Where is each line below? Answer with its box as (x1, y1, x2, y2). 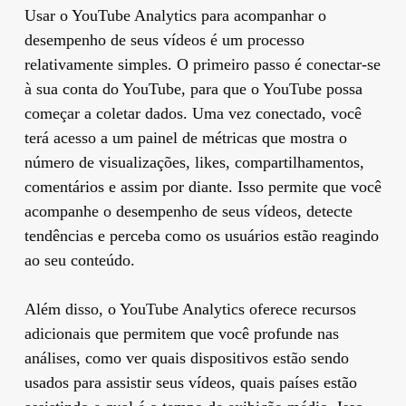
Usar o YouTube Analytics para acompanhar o (24, 5, 326, 24)
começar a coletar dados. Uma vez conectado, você (24, 103, 362, 122)
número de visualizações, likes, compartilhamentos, (24, 152, 364, 171)
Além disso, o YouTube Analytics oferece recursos (24, 299, 356, 318)
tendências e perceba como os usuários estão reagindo (24, 226, 379, 245)
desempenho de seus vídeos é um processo (24, 30, 304, 49)
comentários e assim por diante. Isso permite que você (24, 177, 382, 196)
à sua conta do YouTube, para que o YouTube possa (24, 79, 362, 98)
